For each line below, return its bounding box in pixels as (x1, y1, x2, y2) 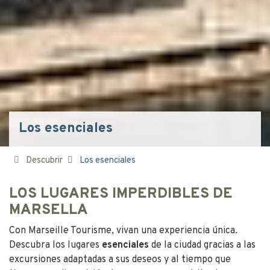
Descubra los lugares (9, 239, 102, 251)
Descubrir (26, 154, 63, 166)
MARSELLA (9, 201, 88, 219)
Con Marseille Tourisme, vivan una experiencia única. (9, 224, 237, 237)
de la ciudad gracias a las (149, 239, 256, 251)
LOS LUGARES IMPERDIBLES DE (9, 184, 233, 203)
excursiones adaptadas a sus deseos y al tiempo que (9, 253, 231, 266)
